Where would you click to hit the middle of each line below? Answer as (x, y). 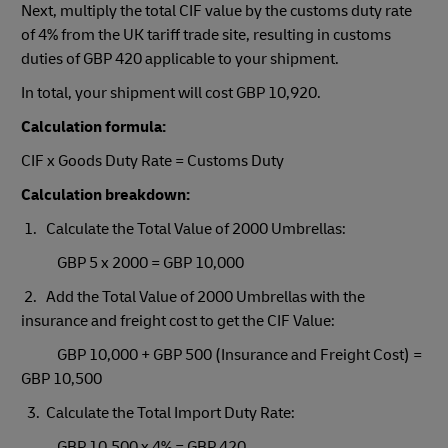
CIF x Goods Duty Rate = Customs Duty (152, 160)
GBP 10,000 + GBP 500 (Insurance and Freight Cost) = (221, 354)
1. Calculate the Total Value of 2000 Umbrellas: (183, 228)
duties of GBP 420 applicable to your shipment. (180, 58)
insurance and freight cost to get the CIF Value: (178, 320)
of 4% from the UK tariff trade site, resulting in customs (206, 34)
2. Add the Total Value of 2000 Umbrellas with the (193, 296)
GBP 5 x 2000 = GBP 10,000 (132, 262)
